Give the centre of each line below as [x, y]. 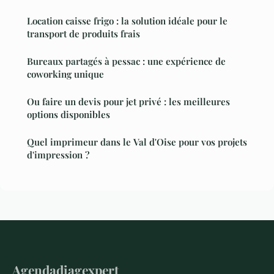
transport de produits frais [83, 33]
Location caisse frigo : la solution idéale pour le [127, 20]
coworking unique [65, 74]
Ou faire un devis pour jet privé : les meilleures [128, 101]
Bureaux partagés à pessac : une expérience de [126, 61]
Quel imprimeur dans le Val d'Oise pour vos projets [137, 142]
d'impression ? [58, 154]
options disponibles [68, 114]
